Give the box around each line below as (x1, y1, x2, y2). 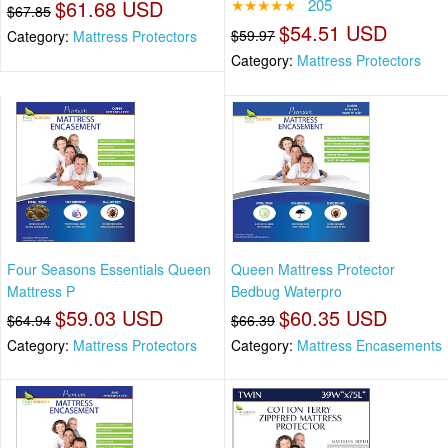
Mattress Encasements (297, 334, 442, 355)
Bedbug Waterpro (231, 280, 342, 301)
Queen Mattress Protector (231, 258, 395, 279)
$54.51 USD (279, 18, 387, 48)
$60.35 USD (279, 302, 387, 332)
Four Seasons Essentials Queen (7, 258, 211, 279)
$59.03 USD (55, 302, 163, 332)
